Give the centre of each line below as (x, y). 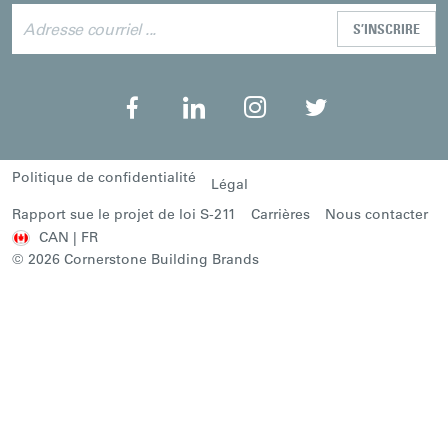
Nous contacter (376, 213)
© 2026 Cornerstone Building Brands (135, 258)
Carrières (280, 213)
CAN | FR (68, 236)
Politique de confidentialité (104, 176)
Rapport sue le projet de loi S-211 (124, 213)
